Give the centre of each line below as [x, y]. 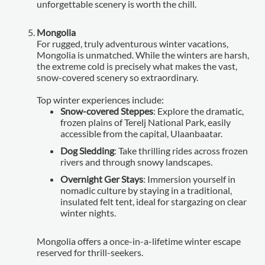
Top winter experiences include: [101, 99]
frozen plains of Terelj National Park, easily [146, 122]
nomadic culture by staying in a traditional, [146, 190]
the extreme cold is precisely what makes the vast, [137, 66]
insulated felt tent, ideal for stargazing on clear [154, 201]
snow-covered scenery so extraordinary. [118, 77]
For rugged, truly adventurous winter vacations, [133, 43]
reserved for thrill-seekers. [90, 252]
